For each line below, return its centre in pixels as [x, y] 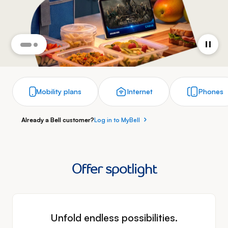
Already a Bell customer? [58, 120]
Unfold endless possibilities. [114, 217]
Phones [211, 92]
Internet [140, 92]
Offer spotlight [114, 168]
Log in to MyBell [117, 120]
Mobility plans [59, 92]
